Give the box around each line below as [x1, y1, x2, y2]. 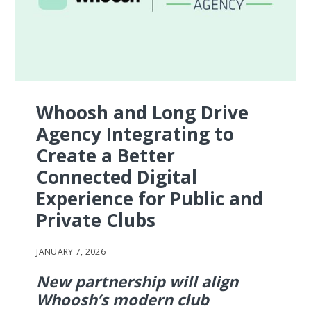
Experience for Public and [36, 186, 264, 212]
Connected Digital [36, 165, 198, 190]
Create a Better [36, 143, 176, 169]
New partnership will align [36, 271, 239, 292]
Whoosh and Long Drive [36, 100, 249, 126]
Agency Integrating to [36, 121, 235, 147]
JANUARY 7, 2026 [36, 246, 106, 258]
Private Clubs [36, 208, 156, 233]
